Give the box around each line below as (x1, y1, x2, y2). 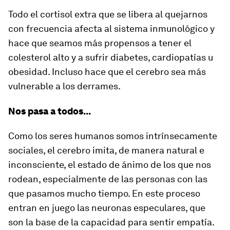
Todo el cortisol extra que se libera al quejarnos (8, 9, 207, 20)
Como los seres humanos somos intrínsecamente (8, 130, 217, 141)
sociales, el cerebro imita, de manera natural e (8, 145, 204, 156)
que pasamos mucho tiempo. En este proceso (8, 188, 200, 199)
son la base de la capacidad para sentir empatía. (8, 217, 214, 227)
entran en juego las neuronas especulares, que (8, 202, 205, 213)
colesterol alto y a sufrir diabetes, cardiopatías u (8, 52, 213, 63)
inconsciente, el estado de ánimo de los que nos (8, 159, 211, 170)
